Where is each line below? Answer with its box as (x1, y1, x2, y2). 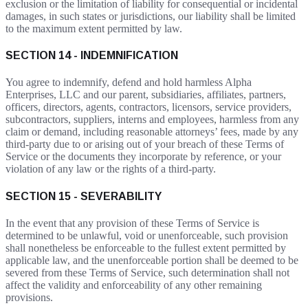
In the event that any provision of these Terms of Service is (5, 217, 259, 229)
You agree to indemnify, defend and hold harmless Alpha (5, 76, 252, 89)
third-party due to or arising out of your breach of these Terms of (5, 138, 284, 151)
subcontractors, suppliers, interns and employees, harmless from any (5, 113, 299, 126)
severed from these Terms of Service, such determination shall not (5, 266, 289, 278)
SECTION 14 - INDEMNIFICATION (5, 49, 178, 62)
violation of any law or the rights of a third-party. (5, 163, 216, 175)
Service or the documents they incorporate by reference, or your (5, 151, 281, 163)
